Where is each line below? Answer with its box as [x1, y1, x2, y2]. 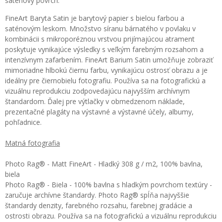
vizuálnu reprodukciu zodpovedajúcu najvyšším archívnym [5, 86, 190, 96]
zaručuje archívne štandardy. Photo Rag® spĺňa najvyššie [5, 190, 189, 200]
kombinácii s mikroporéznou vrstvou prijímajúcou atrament [5, 34, 195, 44]
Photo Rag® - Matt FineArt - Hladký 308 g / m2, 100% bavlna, [5, 159, 203, 168]
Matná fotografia [5, 138, 60, 148]
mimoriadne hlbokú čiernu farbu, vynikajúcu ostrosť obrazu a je [5, 65, 208, 75]
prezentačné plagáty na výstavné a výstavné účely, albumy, [5, 107, 194, 116]
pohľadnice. [5, 117, 42, 127]
